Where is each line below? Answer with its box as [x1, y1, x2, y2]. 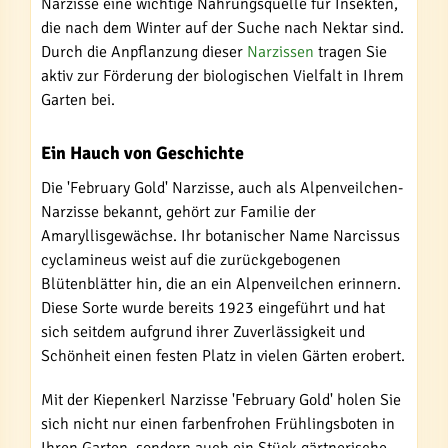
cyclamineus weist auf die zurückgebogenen [41, 250, 341, 270]
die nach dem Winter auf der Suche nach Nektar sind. [41, 18, 404, 38]
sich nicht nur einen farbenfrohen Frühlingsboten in [41, 414, 395, 434]
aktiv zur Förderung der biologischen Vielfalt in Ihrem [41, 66, 404, 86]
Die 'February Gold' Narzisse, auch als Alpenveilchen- [41, 178, 403, 198]
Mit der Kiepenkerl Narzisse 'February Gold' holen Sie [41, 390, 401, 410]
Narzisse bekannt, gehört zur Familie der [41, 202, 316, 222]
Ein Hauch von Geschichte [41, 142, 244, 164]
